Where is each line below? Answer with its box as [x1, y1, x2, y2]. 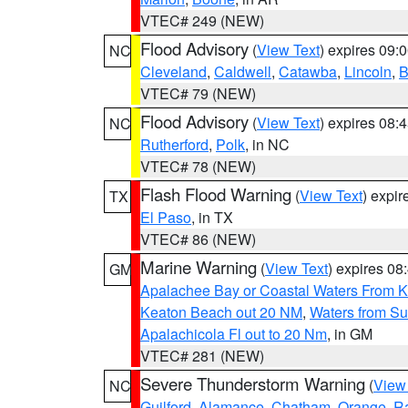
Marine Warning [140, 255, 257, 279]
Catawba [279, 61, 337, 82]
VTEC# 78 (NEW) [140, 156, 256, 177]
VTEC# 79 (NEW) [140, 83, 256, 104]
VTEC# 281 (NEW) [140, 345, 264, 366]
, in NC [245, 134, 290, 155]
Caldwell [214, 61, 271, 82]
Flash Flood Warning [140, 182, 291, 206]
